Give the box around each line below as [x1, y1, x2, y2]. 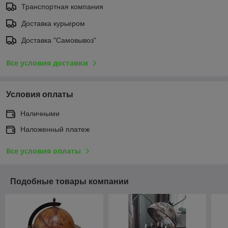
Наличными [20, 109, 60, 118]
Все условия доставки [6, 58, 88, 68]
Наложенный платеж [20, 125, 90, 133]
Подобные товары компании [10, 177, 129, 186]
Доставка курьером [21, 19, 85, 27]
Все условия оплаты [6, 146, 81, 156]
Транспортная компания [21, 2, 103, 11]
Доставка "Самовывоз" [21, 36, 96, 44]
